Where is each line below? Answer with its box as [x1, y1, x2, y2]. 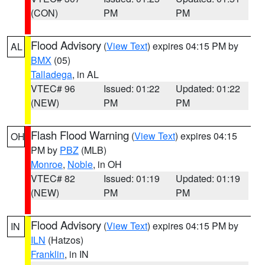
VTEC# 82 [31, 172, 75, 185]
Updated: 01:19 [176, 172, 241, 185]
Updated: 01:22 [176, 82, 241, 95]
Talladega [31, 67, 72, 81]
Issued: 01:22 [103, 82, 160, 95]
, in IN [64, 247, 89, 261]
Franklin [31, 247, 64, 261]
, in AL [72, 67, 99, 81]
